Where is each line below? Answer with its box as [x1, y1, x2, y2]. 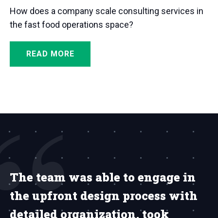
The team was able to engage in [10, 169, 196, 185]
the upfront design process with [10, 187, 198, 203]
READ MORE [26, 49, 74, 58]
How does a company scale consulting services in [10, 5, 203, 16]
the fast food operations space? [10, 19, 133, 30]
